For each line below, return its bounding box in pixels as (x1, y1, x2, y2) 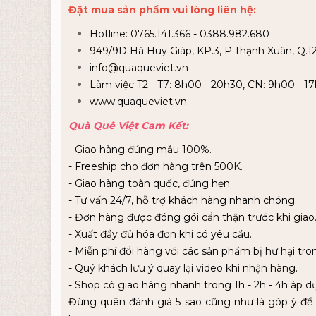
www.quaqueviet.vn (90, 95, 187, 108)
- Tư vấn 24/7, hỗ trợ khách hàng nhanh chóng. (68, 193, 297, 207)
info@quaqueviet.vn (90, 61, 188, 74)
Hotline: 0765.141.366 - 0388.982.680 (90, 27, 269, 40)
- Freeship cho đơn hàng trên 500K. (68, 159, 243, 173)
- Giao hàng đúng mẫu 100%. (68, 142, 212, 156)
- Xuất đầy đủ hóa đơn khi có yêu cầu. (68, 227, 252, 241)
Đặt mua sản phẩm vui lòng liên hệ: (68, 3, 256, 16)
